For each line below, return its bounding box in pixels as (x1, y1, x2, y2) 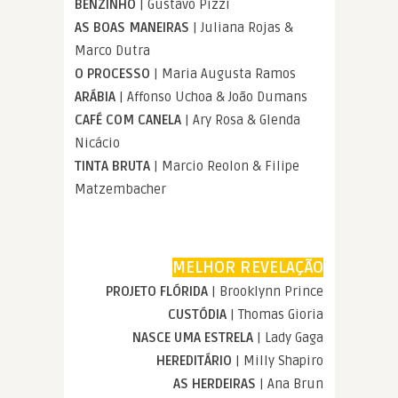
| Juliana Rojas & (193, 19, 293, 36)
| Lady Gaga (257, 329, 323, 346)
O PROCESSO (75, 65, 154, 82)
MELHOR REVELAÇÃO (172, 257, 323, 277)
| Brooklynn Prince (211, 283, 323, 299)
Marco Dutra (75, 42, 150, 59)
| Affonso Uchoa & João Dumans (119, 88, 307, 105)
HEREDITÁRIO (156, 352, 235, 369)
